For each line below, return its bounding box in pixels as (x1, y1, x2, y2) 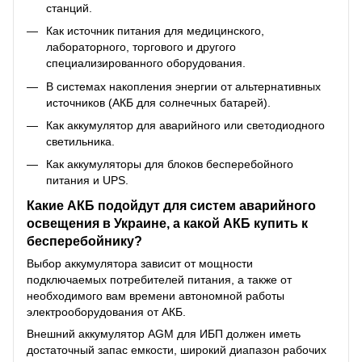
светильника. (46, 135, 115, 149)
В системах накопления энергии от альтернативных (46, 79, 321, 93)
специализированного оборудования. (46, 57, 246, 70)
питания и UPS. (46, 174, 128, 187)
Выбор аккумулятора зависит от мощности (27, 257, 253, 271)
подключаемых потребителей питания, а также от (27, 273, 292, 287)
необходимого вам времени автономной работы (27, 289, 284, 303)
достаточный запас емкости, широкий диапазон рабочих (27, 343, 326, 357)
